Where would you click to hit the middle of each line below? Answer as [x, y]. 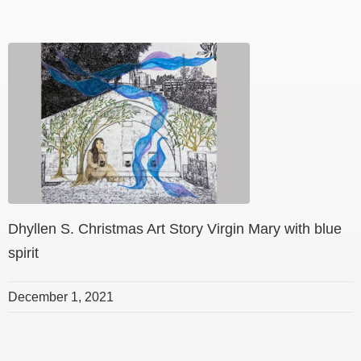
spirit [23, 253]
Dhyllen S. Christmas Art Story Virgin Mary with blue [175, 228]
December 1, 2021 [61, 297]
